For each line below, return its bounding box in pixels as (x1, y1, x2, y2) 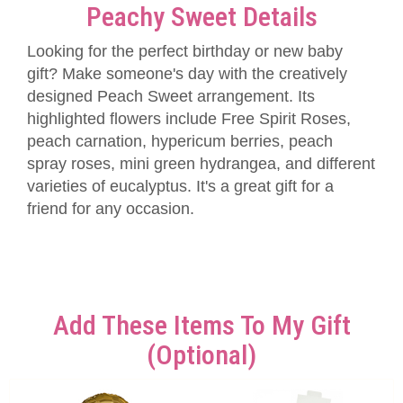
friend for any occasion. (27, 200, 194, 218)
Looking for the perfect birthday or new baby (27, 42, 343, 60)
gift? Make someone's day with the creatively (27, 65, 347, 83)
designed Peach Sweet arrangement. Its (27, 87, 315, 105)
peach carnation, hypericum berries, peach (27, 132, 333, 150)
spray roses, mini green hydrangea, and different (27, 155, 375, 173)
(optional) (147, 339, 256, 371)
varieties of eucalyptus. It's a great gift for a (27, 177, 334, 195)
